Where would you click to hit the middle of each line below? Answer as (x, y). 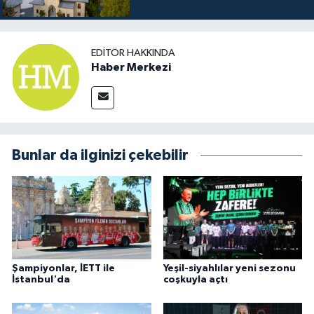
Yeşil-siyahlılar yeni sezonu (229, 268)
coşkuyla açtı (195, 279)
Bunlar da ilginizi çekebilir (100, 156)
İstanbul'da (41, 279)
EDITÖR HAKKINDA (133, 53)
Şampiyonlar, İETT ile (63, 268)
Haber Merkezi (131, 67)
